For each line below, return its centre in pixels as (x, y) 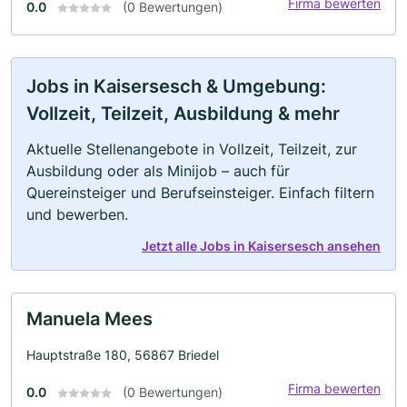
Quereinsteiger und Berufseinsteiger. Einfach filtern (200, 192)
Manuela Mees (89, 318)
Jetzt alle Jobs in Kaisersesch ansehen (261, 245)
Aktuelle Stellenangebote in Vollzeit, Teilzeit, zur (192, 149)
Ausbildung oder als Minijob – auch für (158, 170)
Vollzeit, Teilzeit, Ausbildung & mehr (183, 113)
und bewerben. (77, 214)
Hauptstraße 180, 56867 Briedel (123, 354)
